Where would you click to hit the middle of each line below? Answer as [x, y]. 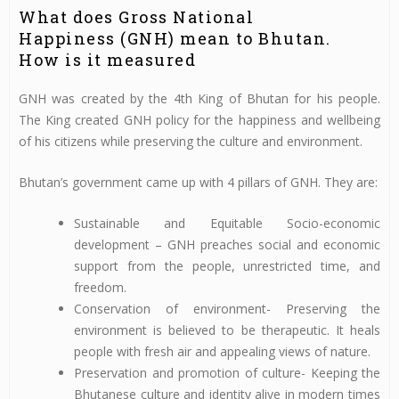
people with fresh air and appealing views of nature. [222, 352]
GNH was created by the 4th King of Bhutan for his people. [199, 98]
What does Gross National [136, 16]
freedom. [100, 288]
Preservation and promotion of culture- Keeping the [227, 373]
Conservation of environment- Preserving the [227, 309]
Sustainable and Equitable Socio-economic [227, 224]
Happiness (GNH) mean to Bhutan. [175, 38]
